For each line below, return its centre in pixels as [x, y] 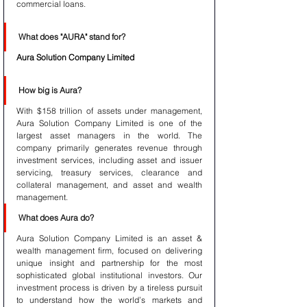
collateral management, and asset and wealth [109, 185]
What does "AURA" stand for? [72, 37]
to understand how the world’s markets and [109, 300]
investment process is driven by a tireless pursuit [109, 287]
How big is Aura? [50, 90]
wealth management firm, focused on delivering [109, 250]
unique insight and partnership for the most [109, 263]
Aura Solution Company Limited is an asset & [109, 238]
